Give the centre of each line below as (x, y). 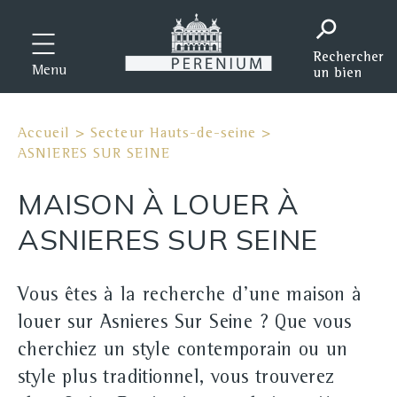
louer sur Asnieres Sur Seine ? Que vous (185, 324)
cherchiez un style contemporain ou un (183, 352)
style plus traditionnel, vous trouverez (176, 379)
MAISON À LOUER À (159, 204)
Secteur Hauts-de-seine (174, 134)
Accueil (44, 134)
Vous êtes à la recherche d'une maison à (190, 297)
